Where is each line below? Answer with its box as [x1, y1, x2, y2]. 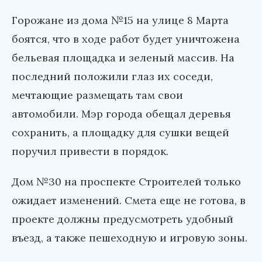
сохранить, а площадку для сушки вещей [12, 126, 229, 140]
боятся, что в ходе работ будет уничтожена [12, 32, 240, 46]
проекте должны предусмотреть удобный [12, 212, 233, 226]
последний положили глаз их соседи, [12, 70, 213, 84]
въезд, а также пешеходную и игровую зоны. [12, 231, 247, 245]
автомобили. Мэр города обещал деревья [12, 107, 231, 121]
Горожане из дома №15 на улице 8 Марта [12, 13, 229, 27]
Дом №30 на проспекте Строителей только [12, 175, 241, 189]
